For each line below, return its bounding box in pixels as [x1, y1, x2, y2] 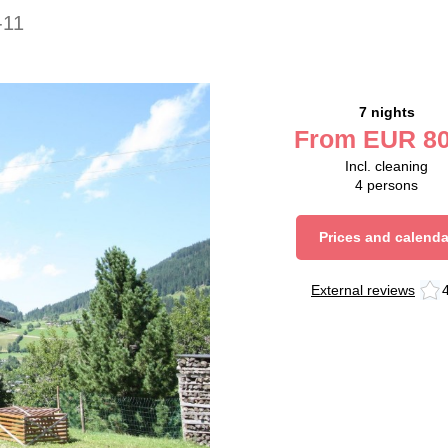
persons [367, 177, 418, 194]
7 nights [358, 104, 415, 121]
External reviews [311, 281, 415, 298]
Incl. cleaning [345, 158, 428, 175]
